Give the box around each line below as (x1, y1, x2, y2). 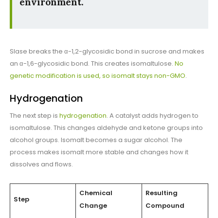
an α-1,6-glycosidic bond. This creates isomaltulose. (10, 59, 175, 69)
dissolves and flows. (10, 160, 73, 169)
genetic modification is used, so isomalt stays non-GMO (10, 71, 185, 81)
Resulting (145, 188, 178, 198)
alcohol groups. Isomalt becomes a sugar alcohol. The (10, 135, 182, 145)
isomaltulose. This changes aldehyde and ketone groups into (10, 123, 203, 133)
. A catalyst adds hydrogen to (107, 111, 199, 121)
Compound (145, 201, 184, 211)
